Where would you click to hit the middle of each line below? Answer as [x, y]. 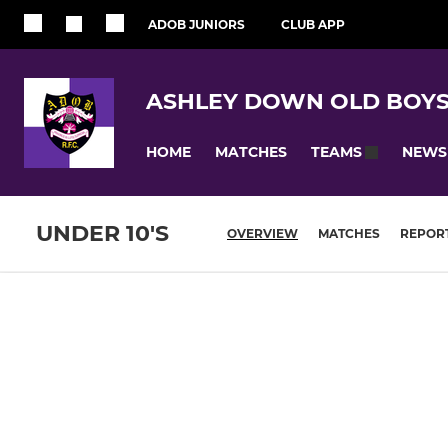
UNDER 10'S [102, 234]
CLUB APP [313, 24]
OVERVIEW [262, 234]
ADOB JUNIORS [196, 24]
